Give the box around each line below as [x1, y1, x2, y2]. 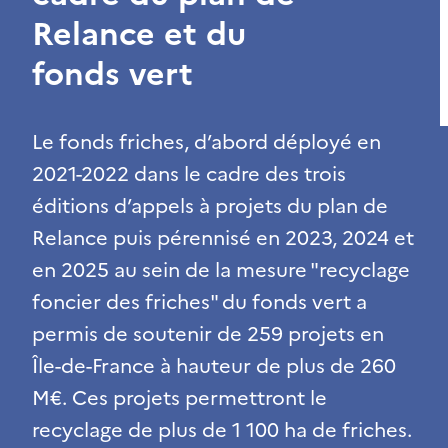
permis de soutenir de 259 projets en [32, 318, 384, 349]
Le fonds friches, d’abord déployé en [32, 126, 381, 157]
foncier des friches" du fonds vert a [32, 286, 367, 317]
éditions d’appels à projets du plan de [32, 190, 388, 221]
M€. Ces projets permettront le [32, 382, 327, 413]
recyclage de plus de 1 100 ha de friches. [32, 414, 412, 445]
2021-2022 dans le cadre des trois [32, 158, 346, 189]
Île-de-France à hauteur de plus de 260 [32, 350, 396, 381]
